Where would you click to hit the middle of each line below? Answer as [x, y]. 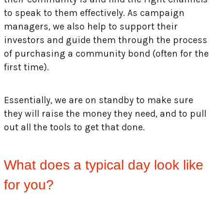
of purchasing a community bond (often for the [106, 54]
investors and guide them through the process [106, 40]
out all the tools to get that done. [76, 127]
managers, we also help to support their [91, 27]
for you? [29, 185]
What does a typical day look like [104, 165]
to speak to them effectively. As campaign [94, 13]
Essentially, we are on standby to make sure [99, 100]
